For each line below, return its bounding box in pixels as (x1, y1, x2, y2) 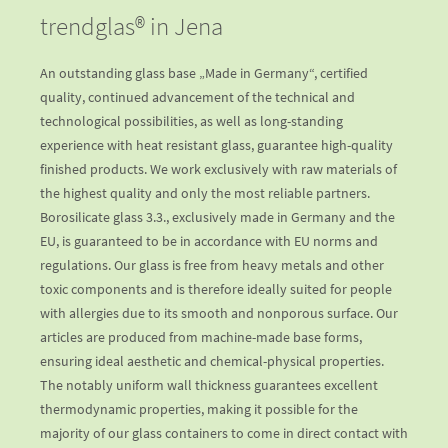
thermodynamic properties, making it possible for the (40, 400, 358, 419)
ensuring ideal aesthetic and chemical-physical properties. (40, 352, 384, 371)
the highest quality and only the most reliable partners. (40, 184, 370, 203)
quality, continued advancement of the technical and (40, 88, 355, 107)
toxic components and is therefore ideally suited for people (40, 280, 392, 299)
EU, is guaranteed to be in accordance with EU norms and (40, 232, 378, 251)
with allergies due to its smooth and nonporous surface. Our (40, 304, 398, 323)
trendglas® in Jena (40, 10, 223, 43)
